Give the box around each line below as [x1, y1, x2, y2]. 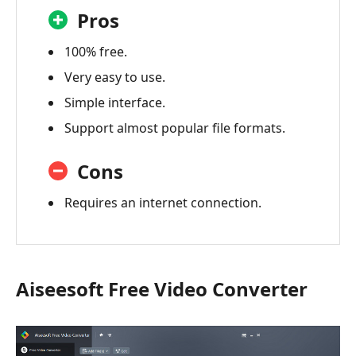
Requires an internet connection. [64, 194, 261, 212]
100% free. [64, 43, 127, 61]
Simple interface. [64, 94, 165, 112]
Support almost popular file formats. [64, 119, 285, 137]
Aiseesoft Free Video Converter [16, 276, 308, 303]
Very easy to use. [64, 68, 165, 87]
